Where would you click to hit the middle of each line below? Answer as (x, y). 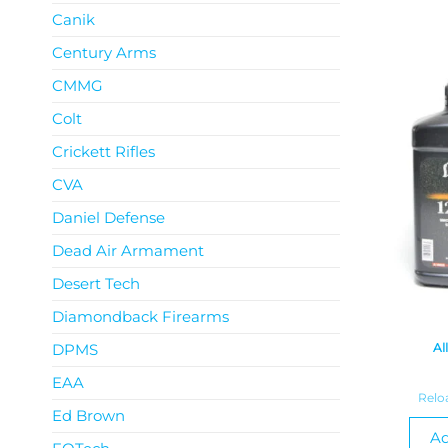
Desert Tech (96, 283)
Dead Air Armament (128, 250)
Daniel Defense (108, 217)
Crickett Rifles (103, 151)
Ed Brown (88, 415)
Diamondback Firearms (140, 316)
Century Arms (104, 52)
